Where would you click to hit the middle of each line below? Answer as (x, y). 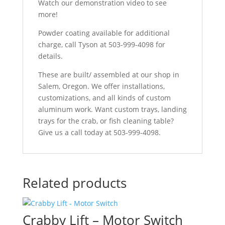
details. (50, 56)
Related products (74, 183)
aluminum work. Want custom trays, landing (112, 109)
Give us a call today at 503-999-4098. (99, 132)
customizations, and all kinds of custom (104, 98)
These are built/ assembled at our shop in (108, 75)
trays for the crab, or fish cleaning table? (106, 121)
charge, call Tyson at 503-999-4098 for (101, 44)
